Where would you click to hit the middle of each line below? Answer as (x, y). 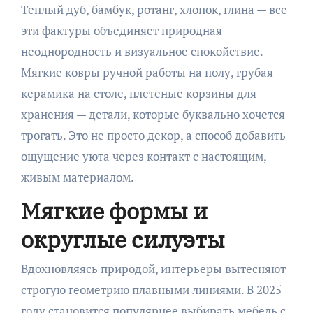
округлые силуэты (123, 239)
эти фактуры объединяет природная (121, 30)
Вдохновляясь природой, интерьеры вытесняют (153, 269)
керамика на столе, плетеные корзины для (138, 93)
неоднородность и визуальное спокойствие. (141, 51)
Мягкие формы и (114, 211)
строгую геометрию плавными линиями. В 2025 (151, 290)
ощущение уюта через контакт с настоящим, (143, 156)
